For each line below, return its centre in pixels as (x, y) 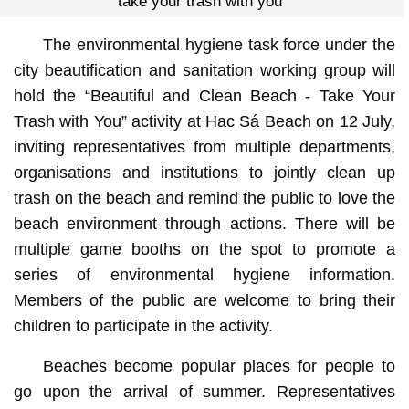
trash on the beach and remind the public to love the (204, 198)
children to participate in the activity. (143, 325)
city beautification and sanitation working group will (204, 70)
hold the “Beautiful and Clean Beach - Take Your (204, 95)
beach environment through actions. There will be (204, 223)
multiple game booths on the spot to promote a (204, 249)
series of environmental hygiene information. (204, 274)
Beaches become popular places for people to (219, 366)
